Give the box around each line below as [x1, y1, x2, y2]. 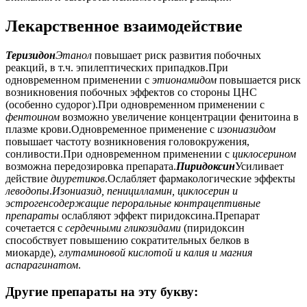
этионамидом [152, 73, 217, 86]
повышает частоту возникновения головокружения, [5, 135, 249, 147]
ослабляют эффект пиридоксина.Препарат [59, 209, 260, 221]
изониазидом [217, 123, 275, 135]
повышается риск [217, 73, 301, 86]
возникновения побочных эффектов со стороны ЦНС [5, 86, 257, 98]
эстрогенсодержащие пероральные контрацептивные [5, 197, 260, 209]
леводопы [5, 184, 49, 197]
